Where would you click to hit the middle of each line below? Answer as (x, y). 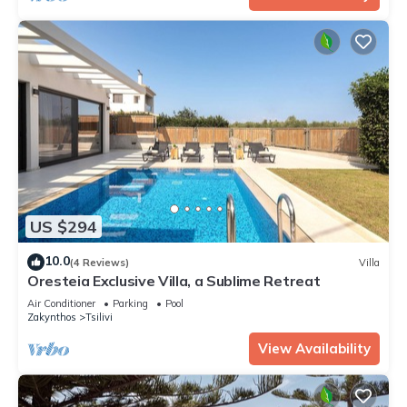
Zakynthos (52, 318)
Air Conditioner (61, 304)
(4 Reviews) (99, 262)
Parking (130, 304)
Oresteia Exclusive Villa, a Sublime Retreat (174, 281)
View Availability (314, 349)
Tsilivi (99, 318)
